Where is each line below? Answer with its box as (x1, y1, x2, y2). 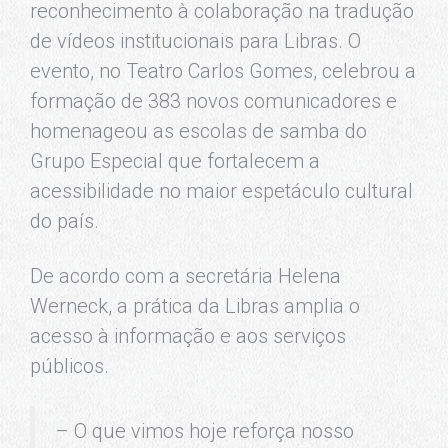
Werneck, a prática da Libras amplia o (30, 294, 360, 318)
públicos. (30, 354, 109, 378)
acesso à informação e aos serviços (30, 324, 346, 348)
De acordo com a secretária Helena (30, 264, 341, 288)
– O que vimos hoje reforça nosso (55, 419, 354, 443)
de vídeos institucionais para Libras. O (30, 29, 361, 53)
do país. (30, 209, 99, 233)
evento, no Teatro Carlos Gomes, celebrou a (30, 59, 416, 83)
